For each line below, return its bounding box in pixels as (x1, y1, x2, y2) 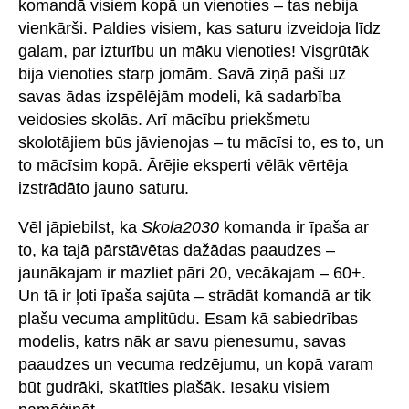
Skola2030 (142, 217, 219, 236)
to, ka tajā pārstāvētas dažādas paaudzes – (18, 240, 335, 259)
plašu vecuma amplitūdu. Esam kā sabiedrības (18, 309, 358, 328)
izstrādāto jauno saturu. (18, 178, 189, 197)
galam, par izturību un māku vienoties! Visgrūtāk (18, 41, 369, 60)
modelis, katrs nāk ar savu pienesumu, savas (18, 331, 346, 351)
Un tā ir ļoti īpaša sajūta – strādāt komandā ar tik (18, 286, 371, 305)
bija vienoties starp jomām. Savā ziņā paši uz (18, 64, 346, 83)
